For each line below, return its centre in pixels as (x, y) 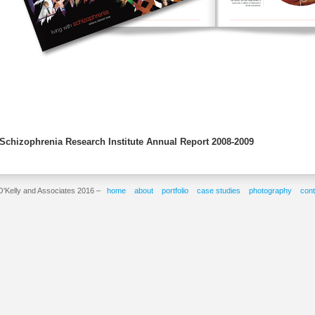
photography (270, 191)
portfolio (175, 191)
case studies (219, 191)
